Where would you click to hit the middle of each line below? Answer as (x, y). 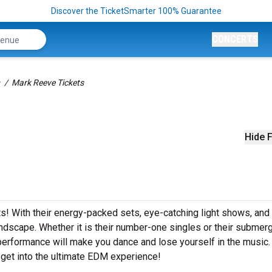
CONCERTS (235, 39)
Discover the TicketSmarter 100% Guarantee (136, 11)
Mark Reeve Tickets (48, 83)
